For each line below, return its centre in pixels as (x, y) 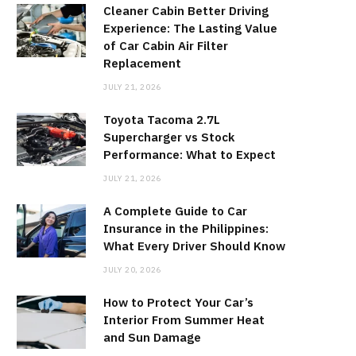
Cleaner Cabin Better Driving (186, 11)
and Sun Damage (152, 338)
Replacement (142, 64)
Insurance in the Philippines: (186, 229)
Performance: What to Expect (190, 155)
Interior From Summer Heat (184, 320)
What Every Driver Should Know (194, 246)
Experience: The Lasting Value (190, 29)
